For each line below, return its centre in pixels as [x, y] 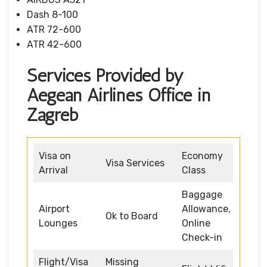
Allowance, [206, 209]
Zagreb [52, 115]
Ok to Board [132, 216]
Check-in [202, 237]
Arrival [53, 170]
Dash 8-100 [52, 14]
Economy [202, 156]
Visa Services [135, 163]
